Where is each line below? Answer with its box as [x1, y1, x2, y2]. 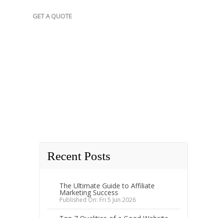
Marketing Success [59, 188, 118, 197]
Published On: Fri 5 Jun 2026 [59, 196, 136, 204]
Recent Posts [47, 149, 110, 163]
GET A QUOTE [33, 12, 72, 20]
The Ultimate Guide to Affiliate [59, 181, 155, 190]
